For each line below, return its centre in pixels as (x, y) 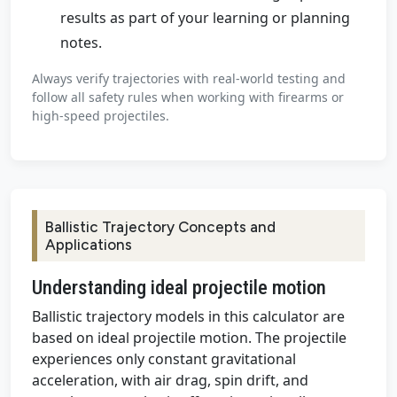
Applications (89, 245)
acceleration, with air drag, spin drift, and (170, 381)
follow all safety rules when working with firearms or (188, 97)
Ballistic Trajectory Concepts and (160, 227)
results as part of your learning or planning (205, 18)
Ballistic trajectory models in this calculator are (188, 317)
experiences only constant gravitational (164, 359)
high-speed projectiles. (101, 116)
